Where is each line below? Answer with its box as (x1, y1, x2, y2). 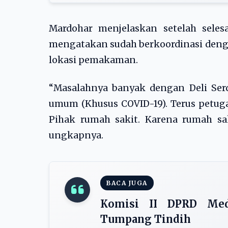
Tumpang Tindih (100, 213, 191, 225)
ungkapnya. (49, 130, 103, 141)
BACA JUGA (106, 179, 148, 187)
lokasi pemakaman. (49, 54, 138, 66)
